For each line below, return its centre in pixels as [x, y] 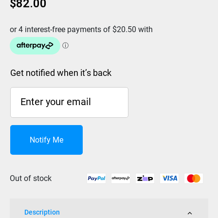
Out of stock [31, 178]
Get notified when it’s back [61, 73]
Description [42, 212]
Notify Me [46, 140]
